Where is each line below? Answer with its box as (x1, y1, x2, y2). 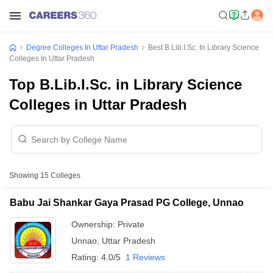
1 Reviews (126, 252, 165, 262)
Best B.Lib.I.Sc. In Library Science (148, 43, 259, 52)
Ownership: (71, 219, 118, 229)
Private (118, 219, 144, 229)
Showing (9, 171, 40, 180)
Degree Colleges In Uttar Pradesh (26, 43, 138, 52)
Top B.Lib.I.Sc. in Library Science (9, 76, 242, 93)
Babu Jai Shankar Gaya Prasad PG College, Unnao (10, 197, 244, 208)
